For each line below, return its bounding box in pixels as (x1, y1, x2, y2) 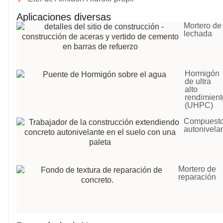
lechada (184, 29, 213, 38)
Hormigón (185, 69, 220, 78)
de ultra (185, 77, 212, 86)
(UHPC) (185, 101, 214, 110)
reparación (178, 173, 217, 182)
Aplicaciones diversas (16, 11, 111, 23)
